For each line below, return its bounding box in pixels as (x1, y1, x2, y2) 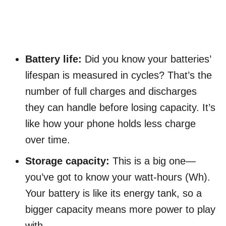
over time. (25, 134, 70, 146)
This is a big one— (109, 155, 196, 167)
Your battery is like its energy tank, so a (25, 188, 202, 199)
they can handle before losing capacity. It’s (25, 102, 215, 114)
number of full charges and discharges (25, 86, 197, 97)
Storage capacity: (25, 155, 109, 167)
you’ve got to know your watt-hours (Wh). (25, 172, 210, 183)
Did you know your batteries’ (82, 53, 211, 65)
